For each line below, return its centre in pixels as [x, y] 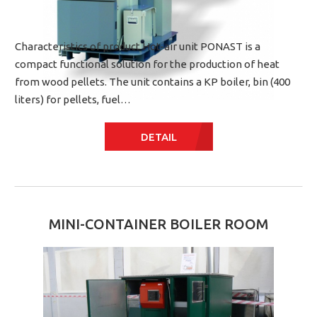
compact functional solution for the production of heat [147, 64]
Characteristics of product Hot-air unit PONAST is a [138, 46]
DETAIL [158, 137]
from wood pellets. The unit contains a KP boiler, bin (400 [152, 82]
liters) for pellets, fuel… [73, 99]
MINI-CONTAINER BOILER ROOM [158, 224]
